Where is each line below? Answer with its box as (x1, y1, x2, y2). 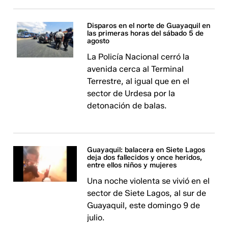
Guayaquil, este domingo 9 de (87, 201, 201, 210)
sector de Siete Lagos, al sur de (87, 188, 207, 198)
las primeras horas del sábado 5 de (87, 29, 204, 38)
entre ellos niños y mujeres (87, 161, 177, 169)
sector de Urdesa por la (87, 89, 176, 98)
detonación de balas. (87, 101, 167, 110)
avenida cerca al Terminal (87, 64, 184, 74)
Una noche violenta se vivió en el (87, 176, 210, 186)
